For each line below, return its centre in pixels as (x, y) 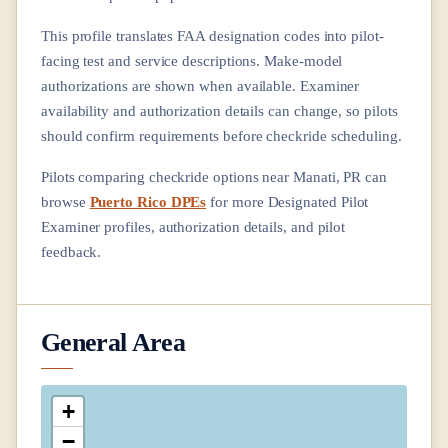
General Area (113, 341)
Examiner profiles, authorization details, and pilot (193, 226)
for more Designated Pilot (287, 201)
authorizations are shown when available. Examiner (200, 85)
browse (63, 201)
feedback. (71, 251)
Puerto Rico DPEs (148, 201)
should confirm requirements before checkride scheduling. (221, 135)
